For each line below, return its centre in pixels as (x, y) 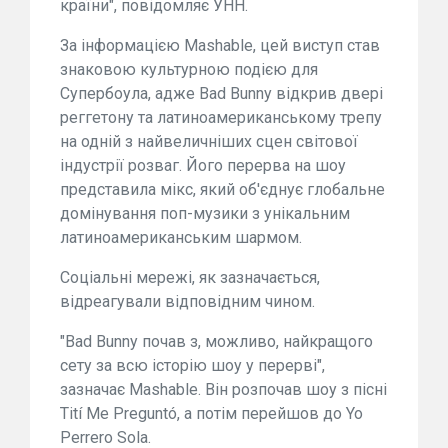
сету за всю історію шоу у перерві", (192, 365)
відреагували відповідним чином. (187, 301)
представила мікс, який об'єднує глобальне (222, 189)
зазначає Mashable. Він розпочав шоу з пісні (223, 389)
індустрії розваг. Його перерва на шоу (203, 165)
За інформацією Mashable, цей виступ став (220, 45)
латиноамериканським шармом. (181, 237)
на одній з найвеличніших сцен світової (209, 141)
